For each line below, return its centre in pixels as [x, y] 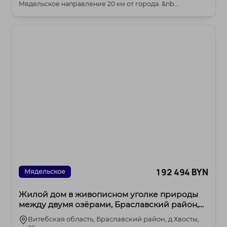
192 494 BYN [182, 172]
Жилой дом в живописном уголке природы [109, 195]
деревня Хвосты [52, 215]
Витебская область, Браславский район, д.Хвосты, [114, 219]
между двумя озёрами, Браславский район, [109, 205]
